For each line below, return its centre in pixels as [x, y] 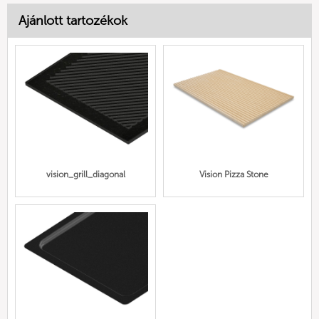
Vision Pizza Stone [234, 175]
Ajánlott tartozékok [73, 20]
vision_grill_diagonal [85, 175]
